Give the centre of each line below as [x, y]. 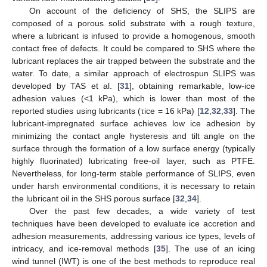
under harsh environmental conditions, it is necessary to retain [133, 186]
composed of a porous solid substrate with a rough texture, [133, 23]
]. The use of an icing [210, 248]
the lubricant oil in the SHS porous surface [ [94, 198]
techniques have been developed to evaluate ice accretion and [133, 223]
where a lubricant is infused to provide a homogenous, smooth [133, 35]
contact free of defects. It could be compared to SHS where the [133, 48]
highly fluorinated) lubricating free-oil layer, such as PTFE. [133, 161]
